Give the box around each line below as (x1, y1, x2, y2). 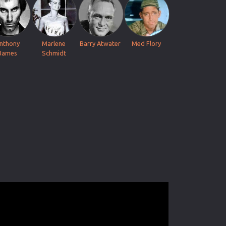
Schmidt (41, 49, 66, 56)
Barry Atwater (79, 40, 121, 47)
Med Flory (132, 40, 161, 47)
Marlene (42, 40, 66, 47)
